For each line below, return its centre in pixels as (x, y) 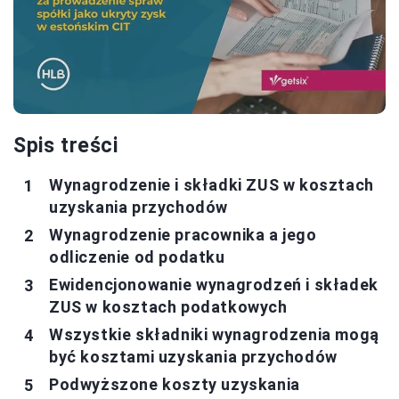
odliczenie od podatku (137, 257)
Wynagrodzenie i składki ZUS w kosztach (212, 185)
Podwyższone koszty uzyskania (175, 385)
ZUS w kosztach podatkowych (168, 307)
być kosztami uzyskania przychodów (193, 357)
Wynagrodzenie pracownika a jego (183, 235)
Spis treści (66, 146)
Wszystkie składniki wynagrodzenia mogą (214, 335)
